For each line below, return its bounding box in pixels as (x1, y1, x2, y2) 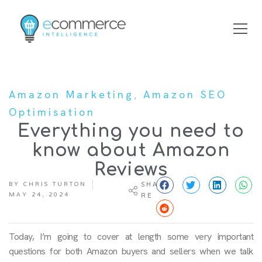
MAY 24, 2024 (9, 187, 70, 202)
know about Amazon (32, 140, 230, 160)
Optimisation (9, 105, 95, 119)
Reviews (94, 160, 168, 180)
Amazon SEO (143, 87, 227, 101)
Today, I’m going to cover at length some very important (9, 230, 253, 243)
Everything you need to (17, 121, 245, 141)
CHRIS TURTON (20, 177, 87, 192)
